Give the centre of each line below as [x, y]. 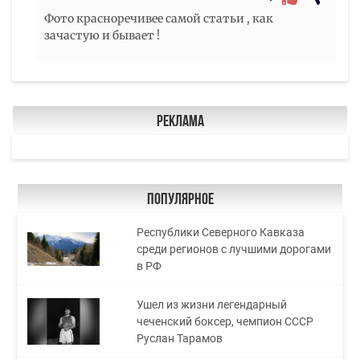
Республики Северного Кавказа [221, 232]
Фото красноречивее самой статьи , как [159, 19]
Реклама [180, 123]
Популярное [180, 200]
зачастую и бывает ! [102, 36]
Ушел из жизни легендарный [212, 304]
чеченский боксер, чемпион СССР [225, 321]
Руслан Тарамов [180, 338]
